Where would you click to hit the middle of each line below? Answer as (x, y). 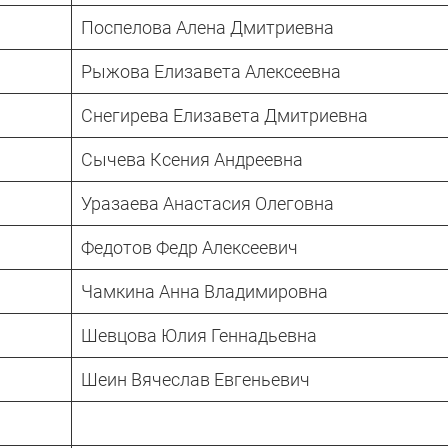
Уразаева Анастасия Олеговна (207, 203)
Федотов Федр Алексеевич (189, 247)
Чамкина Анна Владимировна (204, 291)
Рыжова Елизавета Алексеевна (211, 71)
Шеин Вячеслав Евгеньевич (195, 379)
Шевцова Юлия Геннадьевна (199, 335)
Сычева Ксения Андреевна (192, 159)
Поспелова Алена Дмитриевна (207, 27)
